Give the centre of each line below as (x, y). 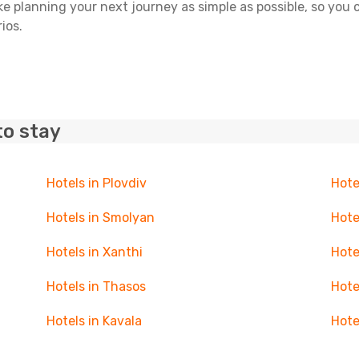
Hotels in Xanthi (94, 252)
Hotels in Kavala (94, 321)
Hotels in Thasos (96, 286)
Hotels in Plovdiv (96, 183)
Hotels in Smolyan (100, 218)
